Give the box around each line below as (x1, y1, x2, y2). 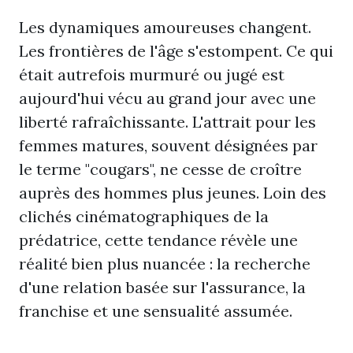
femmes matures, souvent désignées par (19, 136, 318, 155)
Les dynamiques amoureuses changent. (19, 17, 311, 37)
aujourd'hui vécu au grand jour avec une (19, 88, 316, 108)
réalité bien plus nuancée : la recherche (19, 254, 310, 273)
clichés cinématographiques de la (19, 206, 269, 226)
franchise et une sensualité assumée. (19, 301, 292, 321)
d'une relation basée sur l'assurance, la (19, 277, 306, 297)
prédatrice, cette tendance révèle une (19, 230, 298, 250)
